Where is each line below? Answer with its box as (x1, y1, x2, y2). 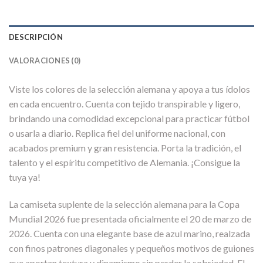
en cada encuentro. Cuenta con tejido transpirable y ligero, (9, 98, 240, 110)
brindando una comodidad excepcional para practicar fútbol (9, 113, 249, 124)
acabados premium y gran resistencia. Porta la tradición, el (9, 142, 241, 154)
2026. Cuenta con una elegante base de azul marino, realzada (9, 228, 250, 240)
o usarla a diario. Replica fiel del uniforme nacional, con (9, 127, 225, 139)
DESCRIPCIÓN (9, 32, 63, 42)
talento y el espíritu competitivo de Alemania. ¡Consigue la (9, 157, 240, 168)
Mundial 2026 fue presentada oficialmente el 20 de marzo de (9, 213, 251, 225)
